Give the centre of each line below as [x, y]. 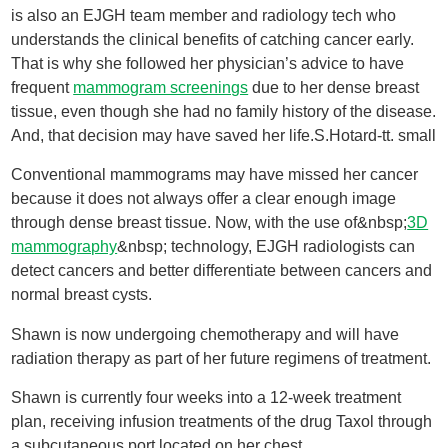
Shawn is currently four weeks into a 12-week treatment [206, 398]
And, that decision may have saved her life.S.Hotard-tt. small [224, 135]
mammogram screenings [161, 87]
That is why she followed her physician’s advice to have [208, 63]
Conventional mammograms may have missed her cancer [215, 175]
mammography [64, 247]
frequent [42, 87]
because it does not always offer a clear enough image [204, 199]
